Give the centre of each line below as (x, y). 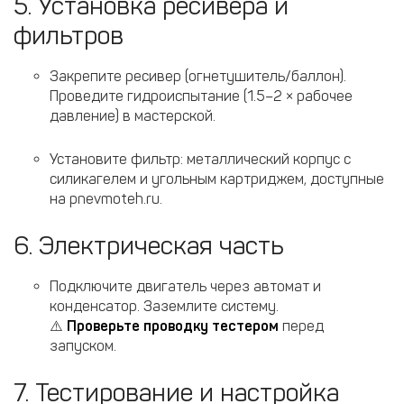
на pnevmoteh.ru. (106, 199)
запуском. (83, 346)
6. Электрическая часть (149, 246)
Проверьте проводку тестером (173, 326)
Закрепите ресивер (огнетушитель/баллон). (198, 76)
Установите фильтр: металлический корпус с (200, 159)
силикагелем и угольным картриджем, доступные (217, 179)
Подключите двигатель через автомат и (185, 286)
